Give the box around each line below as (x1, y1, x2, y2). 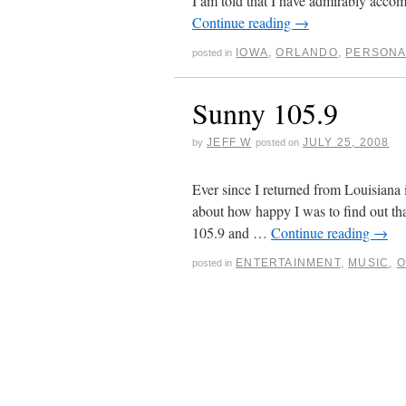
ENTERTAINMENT (236, 256, 341, 269)
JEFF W (207, 136, 252, 149)
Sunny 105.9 (192, 93, 338, 132)
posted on (255, 137, 299, 148)
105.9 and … (192, 223, 271, 242)
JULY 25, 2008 (302, 136, 390, 149)
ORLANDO (275, 46, 338, 59)
